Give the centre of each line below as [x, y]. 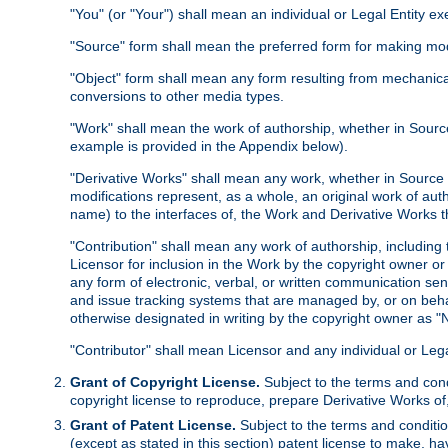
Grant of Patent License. [153, 425]
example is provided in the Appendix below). [209, 146]
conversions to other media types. [177, 96]
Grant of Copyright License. [165, 382]
